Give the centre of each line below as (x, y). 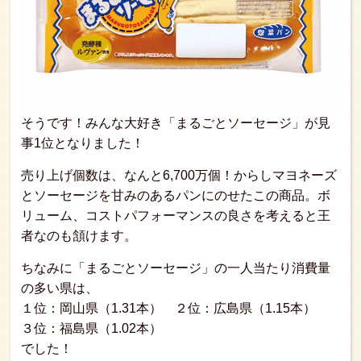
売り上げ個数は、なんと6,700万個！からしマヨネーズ (179, 175)
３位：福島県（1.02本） (91, 328)
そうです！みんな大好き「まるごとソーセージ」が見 (176, 122)
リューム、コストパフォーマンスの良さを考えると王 (176, 215)
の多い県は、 (60, 288)
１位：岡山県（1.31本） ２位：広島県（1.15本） (175, 308)
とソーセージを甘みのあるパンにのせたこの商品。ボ (176, 195)
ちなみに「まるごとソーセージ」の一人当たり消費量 (176, 268)
